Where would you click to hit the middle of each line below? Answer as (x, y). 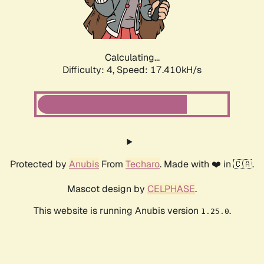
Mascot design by (107, 189)
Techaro (143, 164)
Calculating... (132, 58)
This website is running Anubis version (117, 211)
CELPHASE (171, 189)
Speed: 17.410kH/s (159, 70)
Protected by (39, 164)
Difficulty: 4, (90, 70)
